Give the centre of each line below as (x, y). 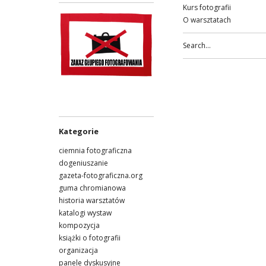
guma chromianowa (92, 188)
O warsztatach (207, 20)
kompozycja (79, 225)
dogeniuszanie (83, 163)
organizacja (78, 250)
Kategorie (79, 131)
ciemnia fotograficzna (95, 150)
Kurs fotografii (207, 7)
